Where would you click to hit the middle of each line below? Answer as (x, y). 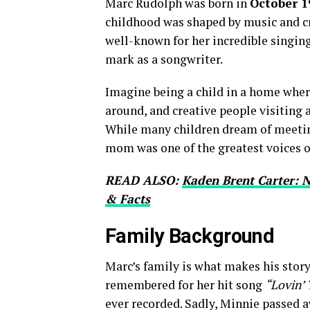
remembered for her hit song (185, 285)
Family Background (190, 236)
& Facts (128, 199)
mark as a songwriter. (164, 59)
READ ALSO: (144, 180)
